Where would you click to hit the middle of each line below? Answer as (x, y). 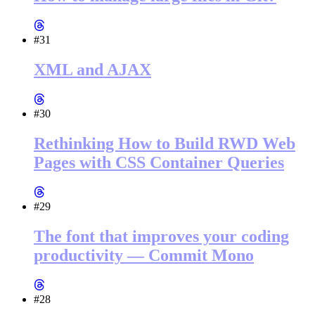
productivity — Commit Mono (144, 255)
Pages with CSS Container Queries (159, 163)
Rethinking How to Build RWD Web (165, 144)
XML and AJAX (92, 70)
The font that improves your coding (161, 236)
